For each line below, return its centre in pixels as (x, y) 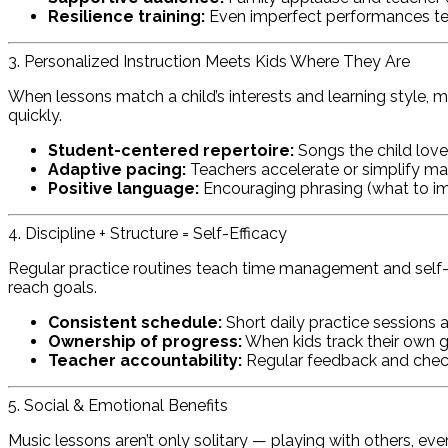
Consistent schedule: (135, 323)
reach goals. (52, 288)
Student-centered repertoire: (171, 151)
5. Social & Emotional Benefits (118, 406)
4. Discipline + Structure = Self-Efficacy (147, 234)
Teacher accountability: (145, 361)
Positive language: (123, 189)
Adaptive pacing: (117, 170)
